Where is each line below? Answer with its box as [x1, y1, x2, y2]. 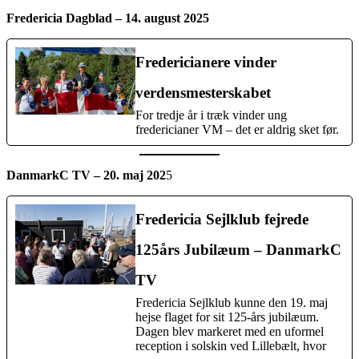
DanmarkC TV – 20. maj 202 [6, 167, 166, 182]
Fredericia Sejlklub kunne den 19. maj [135, 295, 328, 309]
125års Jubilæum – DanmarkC [135, 240, 341, 258]
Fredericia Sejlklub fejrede [135, 210, 309, 228]
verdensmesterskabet [135, 83, 271, 101]
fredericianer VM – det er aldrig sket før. [135, 122, 339, 136]
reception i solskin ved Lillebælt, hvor [135, 338, 326, 353]
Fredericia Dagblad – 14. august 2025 [6, 10, 209, 25]
